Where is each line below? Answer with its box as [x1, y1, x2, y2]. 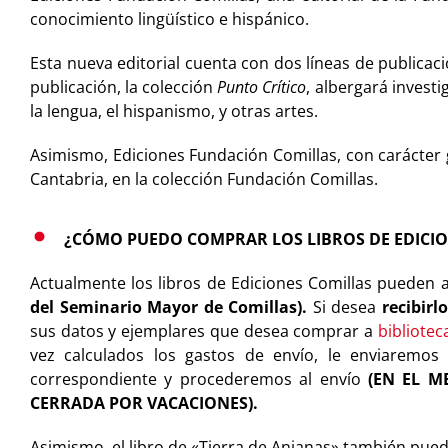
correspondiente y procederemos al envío [29, 367, 361, 390]
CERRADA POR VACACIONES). [29, 391, 258, 414]
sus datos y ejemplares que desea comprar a [29, 319, 378, 342]
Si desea [307, 295, 382, 318]
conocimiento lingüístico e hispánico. [29, 7, 309, 30]
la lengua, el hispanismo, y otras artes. [29, 99, 318, 122]
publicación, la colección [29, 75, 218, 98]
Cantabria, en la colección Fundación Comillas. [29, 167, 378, 190]
